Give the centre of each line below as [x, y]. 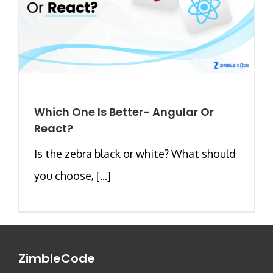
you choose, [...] [73, 175]
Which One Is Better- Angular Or [124, 112]
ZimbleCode [57, 259]
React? [54, 128]
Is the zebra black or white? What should [135, 153]
